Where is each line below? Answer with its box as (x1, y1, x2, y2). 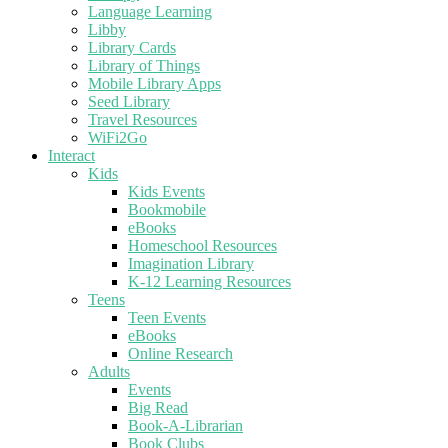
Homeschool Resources (128, 237, 277, 255)
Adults (88, 363, 130, 381)
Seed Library (88, 93, 170, 111)
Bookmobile (128, 201, 206, 219)
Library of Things (88, 57, 200, 75)
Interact (48, 147, 95, 165)
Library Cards (88, 39, 176, 57)
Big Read (128, 399, 188, 417)
